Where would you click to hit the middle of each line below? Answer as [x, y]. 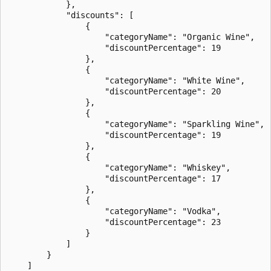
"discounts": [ [71, 15]
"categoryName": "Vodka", [114, 211]
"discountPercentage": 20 [114, 91]
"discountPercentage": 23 [114, 222]
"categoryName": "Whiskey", [119, 167]
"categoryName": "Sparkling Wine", [136, 124]
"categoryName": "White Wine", [126, 80]
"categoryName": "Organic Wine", [131, 37]
